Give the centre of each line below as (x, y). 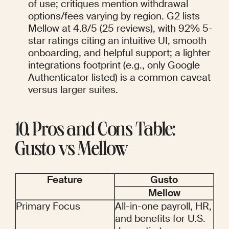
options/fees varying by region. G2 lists (114, 16)
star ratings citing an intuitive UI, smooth (118, 41)
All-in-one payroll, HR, (163, 207)
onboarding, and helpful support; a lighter (120, 53)
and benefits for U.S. (160, 219)
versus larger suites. (73, 90)
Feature (65, 180)
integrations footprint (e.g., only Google (114, 65)
